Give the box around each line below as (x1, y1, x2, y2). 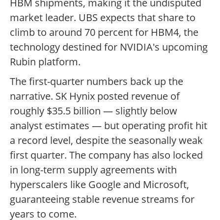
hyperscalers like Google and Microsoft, (10, 178, 189, 192)
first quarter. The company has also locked (10, 148, 203, 162)
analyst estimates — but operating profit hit (10, 119, 207, 133)
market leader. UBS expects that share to (10, 11, 195, 25)
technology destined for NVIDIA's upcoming (10, 40, 208, 54)
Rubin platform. (10, 55, 81, 69)
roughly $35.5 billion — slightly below (10, 104, 177, 118)
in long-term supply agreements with (10, 163, 177, 177)
